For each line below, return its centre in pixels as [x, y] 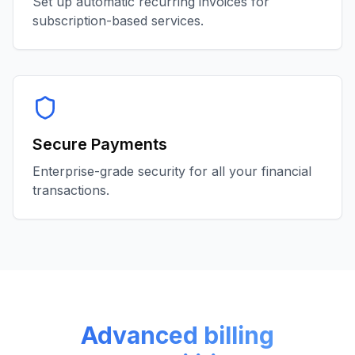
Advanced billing [177, 335]
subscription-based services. [118, 21]
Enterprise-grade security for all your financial [172, 171]
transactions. [71, 190]
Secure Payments [100, 144]
